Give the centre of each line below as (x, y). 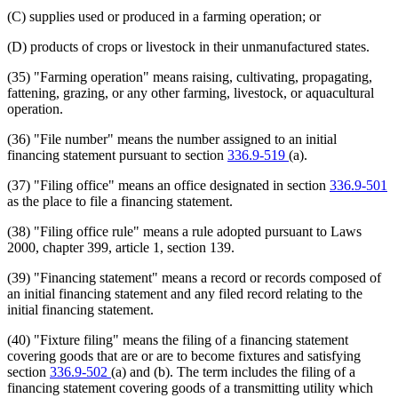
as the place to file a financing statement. (120, 201)
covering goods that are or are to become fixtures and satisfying (184, 355)
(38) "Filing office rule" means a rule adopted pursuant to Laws (184, 231)
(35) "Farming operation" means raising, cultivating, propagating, (190, 76)
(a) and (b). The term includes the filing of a (233, 371)
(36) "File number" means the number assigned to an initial (172, 139)
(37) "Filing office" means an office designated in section (168, 185)
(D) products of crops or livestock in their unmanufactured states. (188, 46)
